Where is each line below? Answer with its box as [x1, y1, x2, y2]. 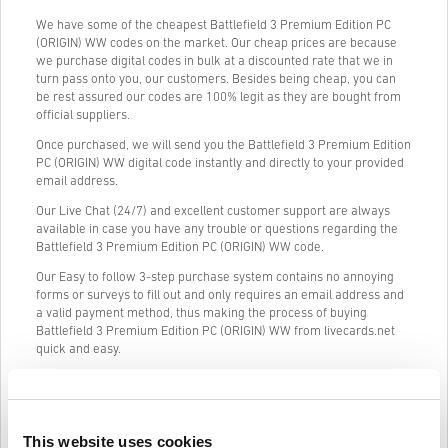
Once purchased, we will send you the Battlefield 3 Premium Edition [36, 138, 411, 152]
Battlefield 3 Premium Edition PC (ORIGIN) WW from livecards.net [36, 324, 395, 338]
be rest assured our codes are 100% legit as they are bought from [36, 90, 401, 104]
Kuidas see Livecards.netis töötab [36, 406, 254, 422]
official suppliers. [36, 108, 130, 122]
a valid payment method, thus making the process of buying [36, 306, 367, 320]
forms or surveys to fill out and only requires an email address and [36, 288, 404, 302]
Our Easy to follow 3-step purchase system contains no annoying [36, 270, 394, 284]
